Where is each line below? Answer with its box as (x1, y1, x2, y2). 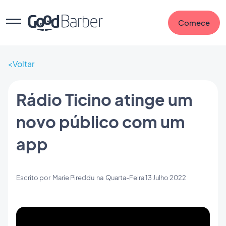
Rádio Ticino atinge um (16, 89, 193, 109)
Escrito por (16, 174, 52, 182)
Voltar (13, 59, 34, 69)
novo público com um (16, 111, 185, 132)
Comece (178, 18, 210, 27)
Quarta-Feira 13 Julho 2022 (105, 174, 186, 182)
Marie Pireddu (52, 174, 94, 182)
